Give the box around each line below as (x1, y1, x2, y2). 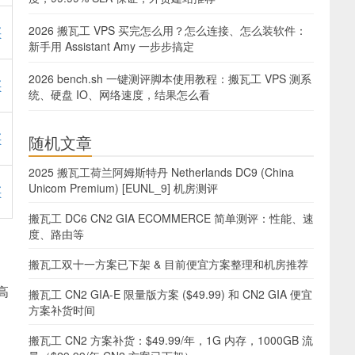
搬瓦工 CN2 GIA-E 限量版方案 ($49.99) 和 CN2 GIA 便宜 (29, 286, 312, 302)
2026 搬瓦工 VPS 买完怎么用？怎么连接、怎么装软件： (29, 22, 307, 38)
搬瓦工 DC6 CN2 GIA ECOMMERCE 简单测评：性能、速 (29, 210, 314, 226)
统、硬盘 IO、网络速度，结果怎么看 (29, 86, 210, 102)
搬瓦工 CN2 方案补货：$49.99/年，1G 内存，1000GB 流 (29, 332, 313, 348)
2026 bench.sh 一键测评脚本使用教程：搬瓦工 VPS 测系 (29, 71, 311, 86)
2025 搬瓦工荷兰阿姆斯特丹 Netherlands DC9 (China (29, 164, 294, 180)
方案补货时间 (29, 302, 95, 318)
